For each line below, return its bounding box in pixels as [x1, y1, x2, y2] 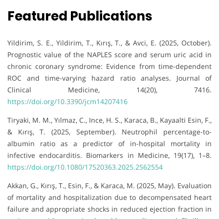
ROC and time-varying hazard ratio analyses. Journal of [7, 73, 212, 83]
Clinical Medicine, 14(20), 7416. [7, 85, 212, 94]
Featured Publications [7, 7, 152, 25]
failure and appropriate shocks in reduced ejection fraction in [7, 204, 212, 214]
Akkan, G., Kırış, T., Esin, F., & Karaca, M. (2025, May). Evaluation [7, 180, 212, 190]
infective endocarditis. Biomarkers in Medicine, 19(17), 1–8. [7, 150, 212, 160]
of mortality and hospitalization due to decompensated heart [7, 192, 212, 202]
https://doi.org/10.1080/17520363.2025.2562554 [7, 162, 163, 172]
